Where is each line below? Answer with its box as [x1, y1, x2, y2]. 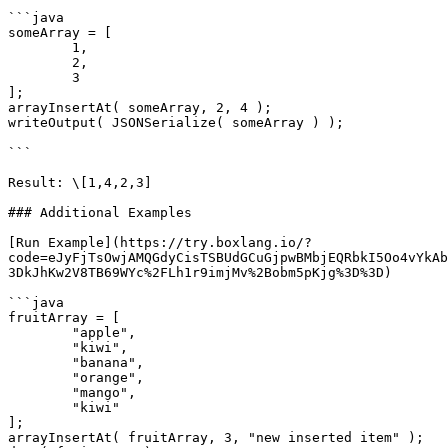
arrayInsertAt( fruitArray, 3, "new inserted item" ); [8, 430, 424, 445]
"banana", [8, 355, 72, 370]
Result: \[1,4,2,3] [8, 175, 152, 190]
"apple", [8, 325, 72, 340]
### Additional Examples [8, 205, 192, 220]
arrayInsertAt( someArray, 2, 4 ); [8, 100, 272, 115]
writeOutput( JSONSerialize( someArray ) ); [8, 115, 344, 130]
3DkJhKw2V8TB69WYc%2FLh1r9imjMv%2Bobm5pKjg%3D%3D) [8, 265, 392, 280]
